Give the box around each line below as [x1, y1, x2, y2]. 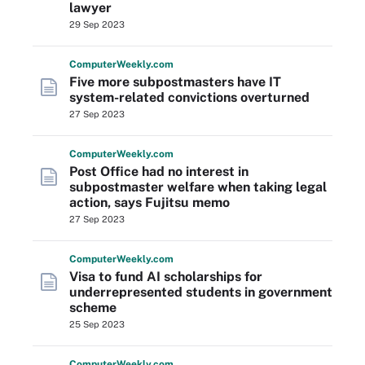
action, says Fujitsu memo [69, 195, 230, 210]
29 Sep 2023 [69, 20, 125, 29]
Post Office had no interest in [69, 164, 248, 179]
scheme [69, 300, 117, 315]
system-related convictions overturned [69, 90, 310, 105]
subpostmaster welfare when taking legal [69, 179, 327, 195]
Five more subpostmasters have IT [69, 74, 281, 90]
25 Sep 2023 [69, 319, 125, 329]
